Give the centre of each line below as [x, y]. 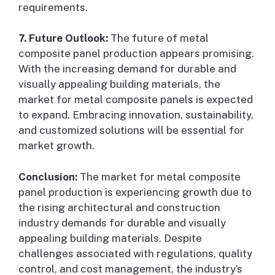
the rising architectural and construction [119, 207]
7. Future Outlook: [63, 38]
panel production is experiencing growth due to [135, 192]
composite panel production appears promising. [136, 54]
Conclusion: [48, 176]
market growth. [56, 146]
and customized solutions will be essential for [131, 130]
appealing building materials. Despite [110, 238]
